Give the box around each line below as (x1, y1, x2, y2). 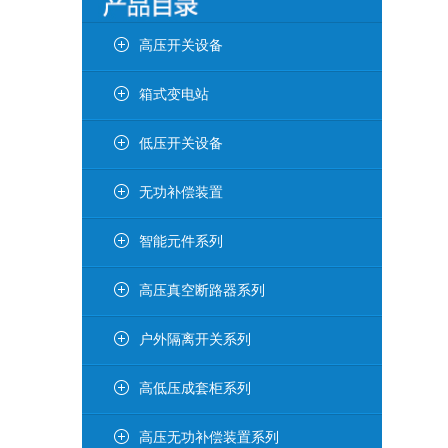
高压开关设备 (139, 37, 223, 54)
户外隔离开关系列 (139, 331, 251, 348)
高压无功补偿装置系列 (139, 429, 279, 446)
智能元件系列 (139, 233, 223, 250)
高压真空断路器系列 (139, 282, 265, 299)
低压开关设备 (139, 135, 223, 152)
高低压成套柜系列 (139, 380, 251, 397)
